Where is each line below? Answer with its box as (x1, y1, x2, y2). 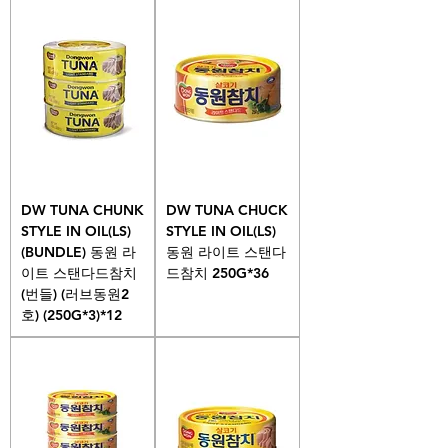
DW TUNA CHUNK (21, 200, 144, 219)
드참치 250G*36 (166, 263, 269, 282)
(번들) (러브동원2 (21, 284, 129, 303)
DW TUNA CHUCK (166, 200, 288, 219)
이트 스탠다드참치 (21, 263, 137, 282)
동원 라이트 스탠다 (166, 242, 286, 261)
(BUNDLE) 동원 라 (21, 242, 136, 261)
